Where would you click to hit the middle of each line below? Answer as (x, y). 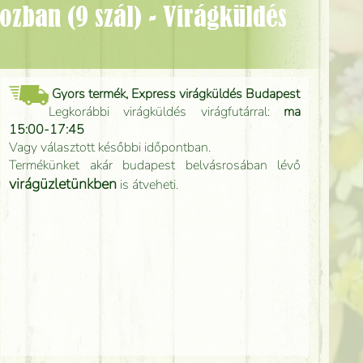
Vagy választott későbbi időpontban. (110, 147)
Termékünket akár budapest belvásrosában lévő (155, 165)
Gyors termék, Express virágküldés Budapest (175, 94)
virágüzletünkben (63, 184)
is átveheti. (147, 185)
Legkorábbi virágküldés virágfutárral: (166, 112)
